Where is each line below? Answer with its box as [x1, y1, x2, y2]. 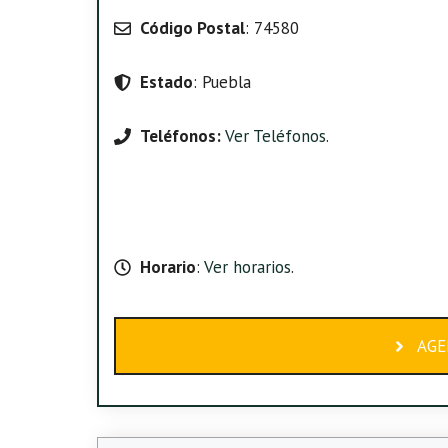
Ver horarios [199, 256, 291, 278]
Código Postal [139, 17, 245, 39]
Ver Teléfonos [224, 125, 326, 147]
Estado [139, 71, 193, 93]
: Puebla [192, 71, 251, 93]
